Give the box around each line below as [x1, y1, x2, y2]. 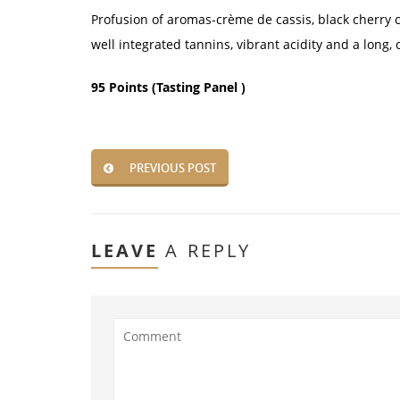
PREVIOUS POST [129, 160, 216, 176]
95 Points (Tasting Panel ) [91, 79, 246, 96]
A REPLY [158, 238, 252, 262]
